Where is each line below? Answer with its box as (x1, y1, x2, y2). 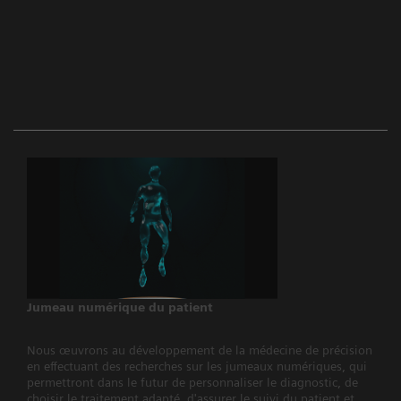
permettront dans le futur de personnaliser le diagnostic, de (27, 374, 358, 389)
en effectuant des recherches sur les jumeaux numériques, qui (27, 358, 367, 373)
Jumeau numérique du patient (27, 299, 213, 314)
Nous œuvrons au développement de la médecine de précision (27, 342, 372, 357)
